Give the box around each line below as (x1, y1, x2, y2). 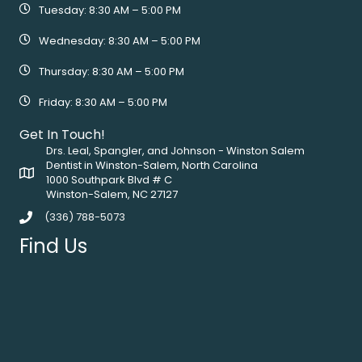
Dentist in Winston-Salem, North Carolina (46, 158, 258, 173)
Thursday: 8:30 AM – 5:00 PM (39, 64, 184, 79)
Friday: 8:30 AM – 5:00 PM (39, 95, 167, 110)
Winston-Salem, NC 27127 (46, 187, 178, 202)
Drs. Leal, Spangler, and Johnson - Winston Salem (46, 143, 305, 158)
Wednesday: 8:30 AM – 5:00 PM (39, 33, 200, 48)
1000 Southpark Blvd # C (46, 172, 172, 187)
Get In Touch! (19, 125, 105, 144)
